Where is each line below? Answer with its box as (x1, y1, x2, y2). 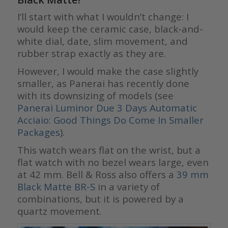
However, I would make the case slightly (17, 64, 198, 77)
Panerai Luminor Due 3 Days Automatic (17, 101, 197, 114)
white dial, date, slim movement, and (17, 34, 188, 47)
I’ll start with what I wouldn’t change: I (17, 10, 189, 23)
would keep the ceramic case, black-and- (17, 22, 203, 35)
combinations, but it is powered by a (17, 192, 184, 205)
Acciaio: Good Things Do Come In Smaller (17, 113, 204, 126)
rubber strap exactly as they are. (17, 46, 166, 60)
